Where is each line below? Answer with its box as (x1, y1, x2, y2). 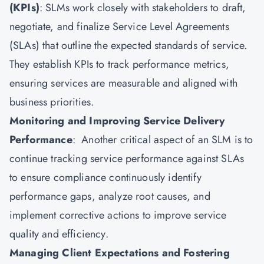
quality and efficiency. (9, 226, 108, 242)
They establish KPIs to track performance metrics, (9, 57, 229, 72)
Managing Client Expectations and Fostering (9, 245, 230, 260)
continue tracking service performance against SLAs (9, 151, 245, 166)
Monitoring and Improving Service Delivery (9, 113, 225, 128)
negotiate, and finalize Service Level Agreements (9, 19, 229, 34)
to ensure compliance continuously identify (9, 170, 202, 185)
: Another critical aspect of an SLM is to (72, 132, 253, 147)
